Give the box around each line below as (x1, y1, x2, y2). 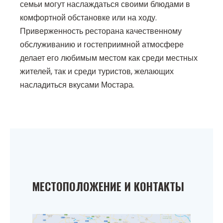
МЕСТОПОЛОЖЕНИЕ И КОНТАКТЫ (32, 178, 184, 195)
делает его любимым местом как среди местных (20, 52, 198, 64)
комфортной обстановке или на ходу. (20, 12, 157, 24)
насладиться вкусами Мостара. (20, 79, 134, 91)
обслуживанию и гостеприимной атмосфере (20, 39, 184, 51)
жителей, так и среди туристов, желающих (20, 66, 174, 78)
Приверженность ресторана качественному (20, 25, 182, 37)
